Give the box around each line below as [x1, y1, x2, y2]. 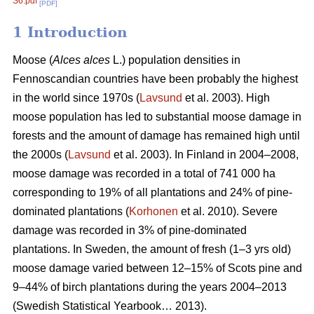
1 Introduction [13, 24, 128, 41]
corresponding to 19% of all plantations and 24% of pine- [13, 186, 292, 199]
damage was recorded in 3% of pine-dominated [13, 224, 247, 237]
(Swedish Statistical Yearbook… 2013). [13, 300, 207, 313]
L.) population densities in [110, 54, 240, 67]
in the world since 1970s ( [13, 92, 139, 104]
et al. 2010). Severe [178, 205, 278, 218]
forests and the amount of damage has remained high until [13, 130, 300, 142]
